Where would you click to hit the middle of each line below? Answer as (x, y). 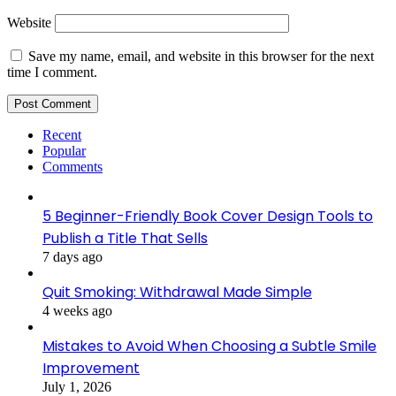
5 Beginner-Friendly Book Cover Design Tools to (208, 217)
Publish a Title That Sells (125, 239)
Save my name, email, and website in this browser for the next (201, 57)
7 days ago (72, 257)
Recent (62, 135)
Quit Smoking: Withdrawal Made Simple (177, 293)
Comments (72, 167)
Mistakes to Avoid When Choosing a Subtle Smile (209, 346)
